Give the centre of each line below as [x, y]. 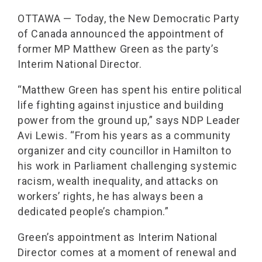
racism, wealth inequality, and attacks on [118, 181]
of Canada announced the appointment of [121, 34]
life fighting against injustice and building [121, 105]
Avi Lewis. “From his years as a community [124, 135]
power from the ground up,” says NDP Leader [129, 120]
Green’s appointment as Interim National [118, 237]
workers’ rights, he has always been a [111, 196]
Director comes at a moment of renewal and [127, 252]
